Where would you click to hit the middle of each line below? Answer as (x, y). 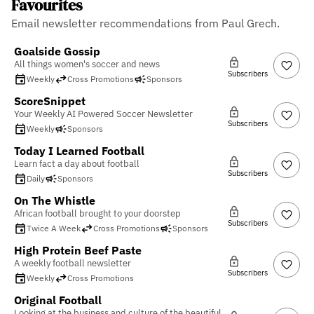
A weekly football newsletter (73, 263)
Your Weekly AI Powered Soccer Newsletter (103, 114)
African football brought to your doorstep (97, 213)
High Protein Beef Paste (78, 250)
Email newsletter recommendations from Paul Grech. (145, 23)
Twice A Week (54, 228)
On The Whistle (55, 200)
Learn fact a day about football (77, 163)
